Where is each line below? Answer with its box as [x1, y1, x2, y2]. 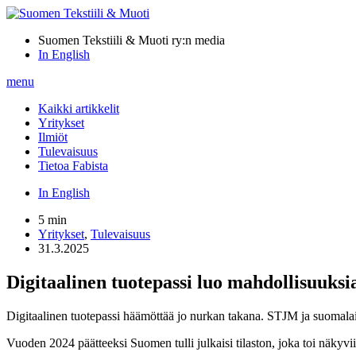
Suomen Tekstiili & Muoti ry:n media [38, 33, 225, 47]
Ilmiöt [38, 130, 68, 144]
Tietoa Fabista [38, 159, 108, 172]
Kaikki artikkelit [38, 102, 119, 115]
